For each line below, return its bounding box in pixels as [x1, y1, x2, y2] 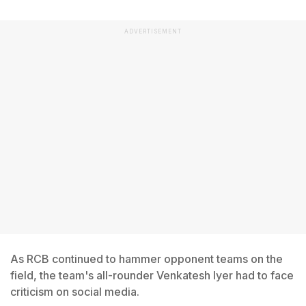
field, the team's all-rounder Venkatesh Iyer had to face [10, 268, 294, 282]
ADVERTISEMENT [124, 28, 182, 35]
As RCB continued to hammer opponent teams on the [10, 252, 283, 266]
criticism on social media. [10, 285, 139, 298]
